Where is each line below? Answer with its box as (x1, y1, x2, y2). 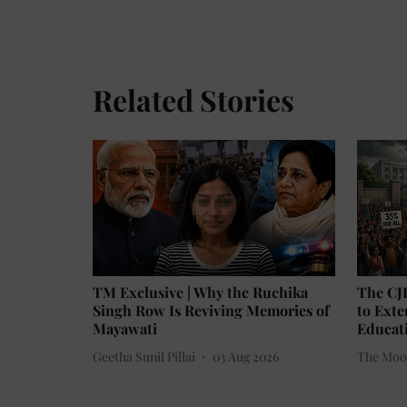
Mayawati (93, 319, 157, 339)
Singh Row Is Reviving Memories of (93, 301, 330, 321)
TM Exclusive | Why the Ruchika (93, 283, 308, 303)
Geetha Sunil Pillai (93, 347, 195, 365)
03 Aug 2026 (213, 347, 279, 365)
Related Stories (93, 80, 294, 119)
